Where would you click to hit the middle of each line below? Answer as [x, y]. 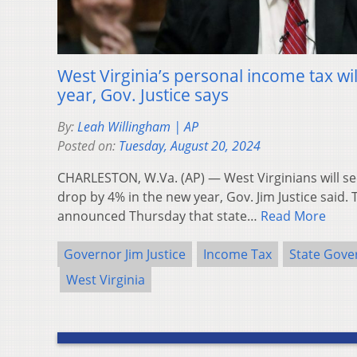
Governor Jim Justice [125, 254]
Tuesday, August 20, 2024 [190, 145]
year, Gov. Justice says [143, 94]
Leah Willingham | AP [138, 126]
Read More [293, 216]
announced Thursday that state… [159, 216]
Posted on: [88, 145]
